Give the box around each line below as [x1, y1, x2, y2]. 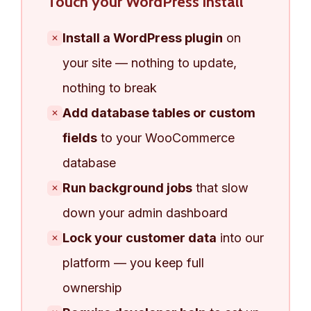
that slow [192, 180, 249, 195]
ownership [62, 280, 122, 295]
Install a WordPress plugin [62, 30, 223, 45]
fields [62, 130, 97, 145]
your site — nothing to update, [62, 55, 237, 70]
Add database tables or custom [62, 105, 255, 120]
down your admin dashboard [62, 205, 228, 220]
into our [216, 230, 264, 245]
